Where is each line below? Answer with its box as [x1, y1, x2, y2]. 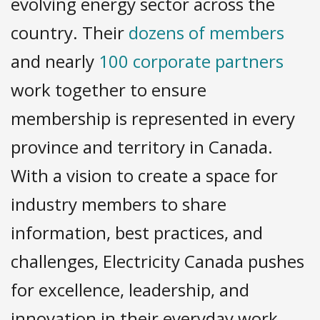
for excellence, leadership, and [11, 278, 249, 301]
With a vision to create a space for [11, 164, 278, 187]
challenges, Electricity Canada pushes [11, 249, 304, 273]
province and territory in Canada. [11, 135, 273, 159]
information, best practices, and [11, 221, 263, 244]
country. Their [11, 21, 129, 44]
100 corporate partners [99, 49, 284, 73]
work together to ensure [11, 78, 206, 101]
